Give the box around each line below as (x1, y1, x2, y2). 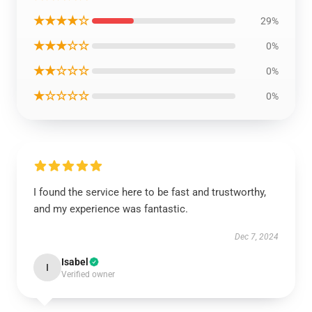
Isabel (61, 256, 88, 267)
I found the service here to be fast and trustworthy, (33, 186, 266, 198)
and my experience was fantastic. (33, 203, 188, 215)
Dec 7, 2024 (235, 232, 279, 242)
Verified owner (61, 270, 115, 279)
